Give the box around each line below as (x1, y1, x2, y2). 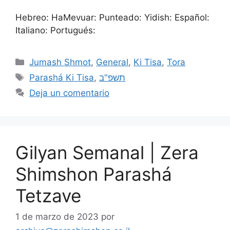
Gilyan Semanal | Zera (15, 141, 199, 163)
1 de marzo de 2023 (15, 212, 99, 222)
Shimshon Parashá (15, 163, 172, 185)
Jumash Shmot (29, 56, 91, 67)
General (96, 56, 129, 67)
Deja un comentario (29, 87, 110, 98)
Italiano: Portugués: (15, 25, 95, 35)
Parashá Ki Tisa (29, 72, 94, 83)
